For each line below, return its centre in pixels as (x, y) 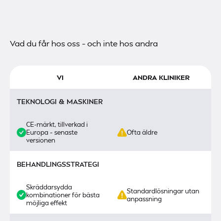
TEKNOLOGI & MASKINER (59, 101)
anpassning (145, 199)
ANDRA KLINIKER (161, 77)
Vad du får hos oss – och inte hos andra (84, 43)
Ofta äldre (142, 132)
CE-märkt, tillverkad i (57, 125)
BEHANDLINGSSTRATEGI (58, 164)
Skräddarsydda (49, 187)
